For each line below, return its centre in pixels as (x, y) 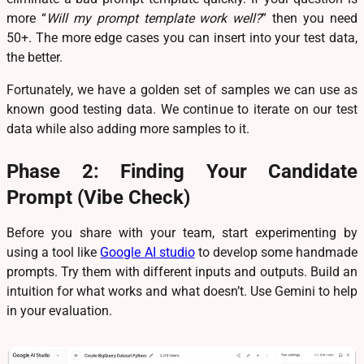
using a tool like (54, 252)
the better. (35, 57)
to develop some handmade (276, 252)
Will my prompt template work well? (154, 18)
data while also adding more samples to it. (128, 128)
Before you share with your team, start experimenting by (182, 232)
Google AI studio (147, 252)
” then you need (310, 18)
